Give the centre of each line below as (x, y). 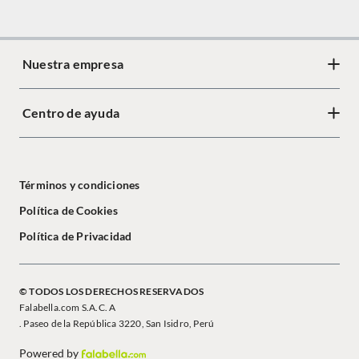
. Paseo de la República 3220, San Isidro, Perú (117, 323)
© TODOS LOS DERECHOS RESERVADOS (112, 291)
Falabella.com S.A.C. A (68, 307)
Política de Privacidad (76, 236)
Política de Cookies (69, 210)
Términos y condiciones (80, 185)
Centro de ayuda (71, 113)
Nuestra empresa (73, 64)
